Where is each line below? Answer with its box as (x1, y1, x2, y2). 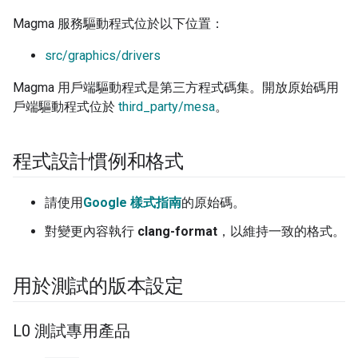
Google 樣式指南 (83, 195, 181, 211)
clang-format (137, 224, 217, 240)
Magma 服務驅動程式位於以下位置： (13, 16, 224, 32)
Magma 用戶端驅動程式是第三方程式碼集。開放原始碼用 (13, 80, 339, 96)
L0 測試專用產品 (13, 321, 130, 341)
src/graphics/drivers (45, 48, 161, 64)
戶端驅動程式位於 (13, 99, 118, 115)
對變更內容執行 (45, 224, 137, 240)
